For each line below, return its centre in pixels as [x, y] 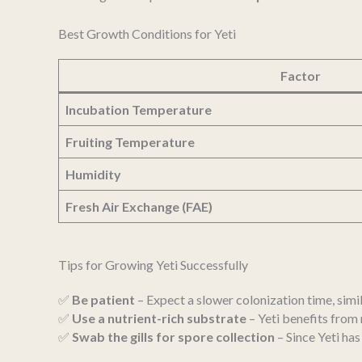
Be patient [103, 300]
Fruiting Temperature [130, 142]
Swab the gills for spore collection [173, 337]
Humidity [93, 175]
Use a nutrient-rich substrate [159, 318]
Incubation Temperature [139, 110]
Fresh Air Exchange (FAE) [139, 207]
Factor [301, 76]
